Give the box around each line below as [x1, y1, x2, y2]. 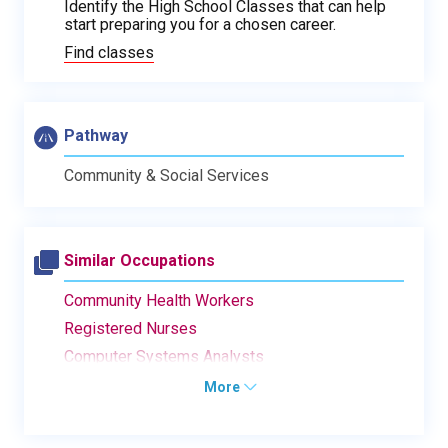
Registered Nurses [64, 318, 197, 338]
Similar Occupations [64, 250, 215, 270]
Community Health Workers [64, 290, 254, 310]
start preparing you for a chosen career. [64, 14, 336, 34]
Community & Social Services [64, 165, 269, 185]
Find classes [64, 42, 154, 62]
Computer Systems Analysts [64, 346, 264, 366]
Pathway [64, 125, 128, 145]
